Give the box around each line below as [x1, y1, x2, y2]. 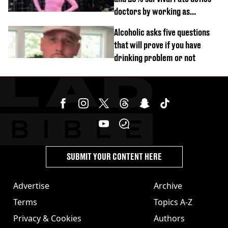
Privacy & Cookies [13, 212, 81, 224]
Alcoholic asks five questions [114, 26, 210, 38]
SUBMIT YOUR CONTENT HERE [66, 151, 162, 162]
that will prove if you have [114, 39, 201, 50]
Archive [154, 180, 182, 191]
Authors [154, 212, 185, 224]
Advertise [13, 180, 49, 191]
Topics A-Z [154, 196, 192, 208]
